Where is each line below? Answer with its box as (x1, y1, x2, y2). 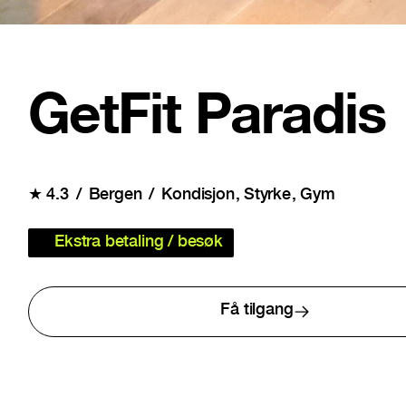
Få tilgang (220, 303, 294, 320)
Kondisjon (161, 188, 235, 205)
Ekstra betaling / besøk (54, 235, 223, 252)
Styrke (244, 188, 291, 205)
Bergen (88, 188, 142, 205)
